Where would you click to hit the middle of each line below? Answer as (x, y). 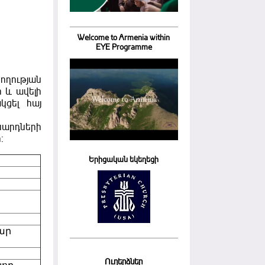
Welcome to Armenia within (124, 38)
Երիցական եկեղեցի (124, 159)
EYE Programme (124, 48)
